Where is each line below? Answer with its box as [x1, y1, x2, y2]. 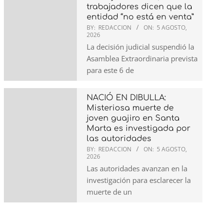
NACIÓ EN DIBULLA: [87, 93, 166, 102]
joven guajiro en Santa [87, 114, 180, 123]
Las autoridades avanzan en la [87, 163, 187, 173]
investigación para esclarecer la [87, 175, 191, 185]
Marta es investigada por [87, 124, 190, 133]
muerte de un [87, 187, 132, 197]
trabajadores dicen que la [87, 2, 192, 11]
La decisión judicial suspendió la [87, 42, 194, 52]
